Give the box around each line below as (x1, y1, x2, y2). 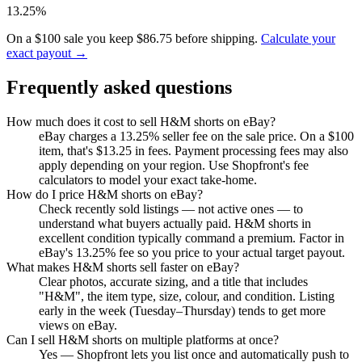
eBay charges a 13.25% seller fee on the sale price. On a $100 (39, 129, 354, 144)
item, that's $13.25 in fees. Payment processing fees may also (39, 144, 348, 158)
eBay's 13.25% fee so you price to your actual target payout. (39, 246, 345, 260)
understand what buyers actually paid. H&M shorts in (39, 217, 311, 231)
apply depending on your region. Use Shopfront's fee (39, 158, 309, 173)
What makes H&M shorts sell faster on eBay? (6, 260, 239, 275)
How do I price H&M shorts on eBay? (6, 187, 203, 202)
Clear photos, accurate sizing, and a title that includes (39, 275, 308, 289)
